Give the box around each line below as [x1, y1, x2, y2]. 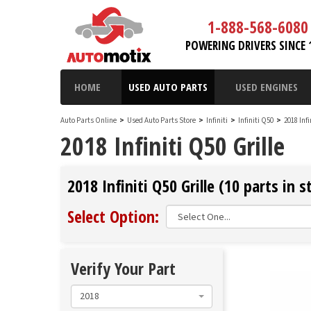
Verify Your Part [71, 257, 176, 280]
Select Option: [67, 205, 159, 228]
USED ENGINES [235, 80, 298, 94]
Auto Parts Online [60, 115, 117, 126]
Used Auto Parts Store [127, 115, 196, 126]
